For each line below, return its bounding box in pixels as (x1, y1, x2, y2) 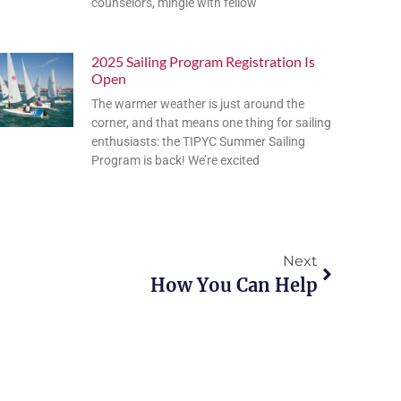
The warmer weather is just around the (91, 96, 304, 111)
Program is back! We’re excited (91, 152, 260, 167)
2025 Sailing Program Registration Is (91, 52, 315, 70)
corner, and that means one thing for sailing (91, 115, 331, 130)
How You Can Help (150, 273, 318, 296)
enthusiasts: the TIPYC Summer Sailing (91, 133, 305, 149)
